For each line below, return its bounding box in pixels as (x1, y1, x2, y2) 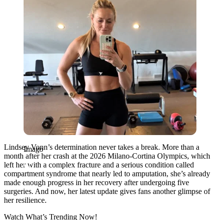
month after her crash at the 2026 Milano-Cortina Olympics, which (4, 151, 210, 160)
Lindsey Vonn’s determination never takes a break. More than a (4, 142, 199, 151)
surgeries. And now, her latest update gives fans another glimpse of (4, 187, 210, 195)
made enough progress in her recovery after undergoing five (4, 178, 189, 187)
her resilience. (4, 195, 47, 204)
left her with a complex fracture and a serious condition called (4, 160, 194, 169)
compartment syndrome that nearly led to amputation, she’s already (4, 169, 210, 178)
